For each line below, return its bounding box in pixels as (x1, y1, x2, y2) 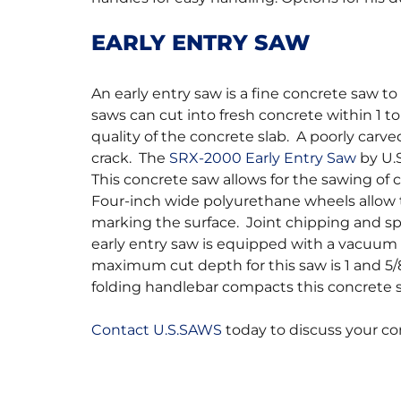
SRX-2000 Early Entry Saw (169, 149, 356, 167)
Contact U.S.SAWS (91, 321, 222, 339)
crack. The (91, 149, 169, 167)
